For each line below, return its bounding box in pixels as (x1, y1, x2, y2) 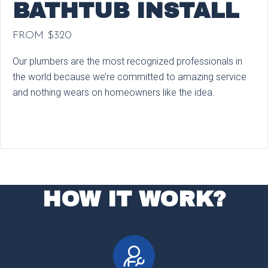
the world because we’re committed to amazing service (13, 71, 246, 83)
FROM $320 (13, 30, 72, 42)
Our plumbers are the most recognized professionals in (13, 56, 242, 68)
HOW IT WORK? (42, 187, 226, 212)
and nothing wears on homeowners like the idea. (13, 87, 215, 99)
